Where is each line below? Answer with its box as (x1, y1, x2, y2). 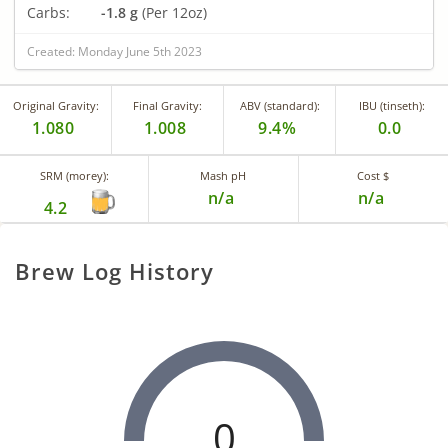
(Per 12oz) (138, 2, 207, 22)
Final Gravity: (133, 97, 202, 113)
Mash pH (200, 167, 247, 183)
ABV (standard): (239, 97, 320, 113)
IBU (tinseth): (359, 97, 425, 113)
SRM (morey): (39, 167, 109, 183)
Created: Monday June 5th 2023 (27, 42, 202, 60)
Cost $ (357, 167, 390, 183)
